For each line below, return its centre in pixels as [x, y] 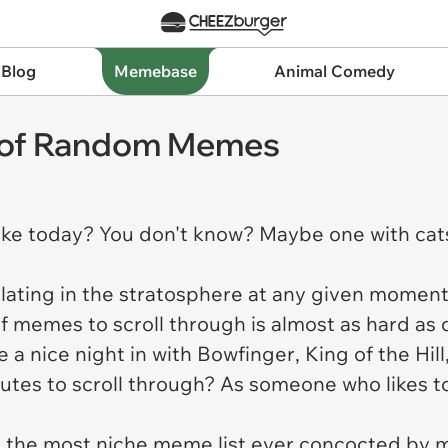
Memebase [155, 71]
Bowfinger [243, 353]
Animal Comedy [335, 71]
